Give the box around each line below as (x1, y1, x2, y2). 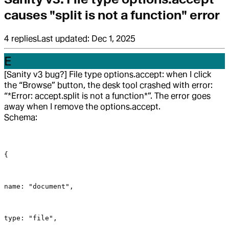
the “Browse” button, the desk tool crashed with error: (4, 80, 213, 90)
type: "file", (4, 214, 57, 222)
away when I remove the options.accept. (4, 102, 161, 112)
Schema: (4, 112, 37, 123)
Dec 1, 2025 (91, 34, 135, 44)
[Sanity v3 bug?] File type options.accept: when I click (4, 70, 211, 80)
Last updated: (37, 34, 91, 44)
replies (11, 34, 37, 44)
